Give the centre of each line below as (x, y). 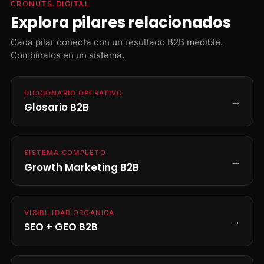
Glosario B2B (57, 108)
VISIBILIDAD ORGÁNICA (70, 212)
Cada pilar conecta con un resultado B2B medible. (116, 42)
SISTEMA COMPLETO (65, 153)
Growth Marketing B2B (82, 167)
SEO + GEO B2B (61, 227)
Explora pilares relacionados (121, 22)
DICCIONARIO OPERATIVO (74, 93)
